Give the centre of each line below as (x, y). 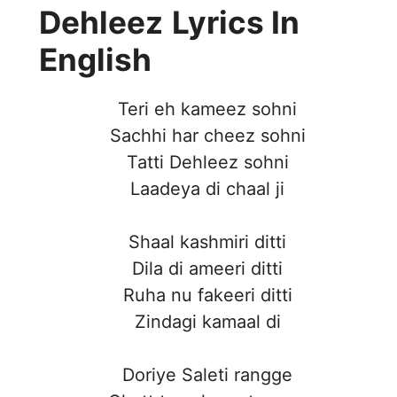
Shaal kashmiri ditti (207, 242)
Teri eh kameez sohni (207, 109)
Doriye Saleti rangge (207, 375)
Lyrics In (236, 23)
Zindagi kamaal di (207, 322)
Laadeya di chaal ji (207, 189)
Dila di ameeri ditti (207, 269)
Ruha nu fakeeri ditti (207, 296)
